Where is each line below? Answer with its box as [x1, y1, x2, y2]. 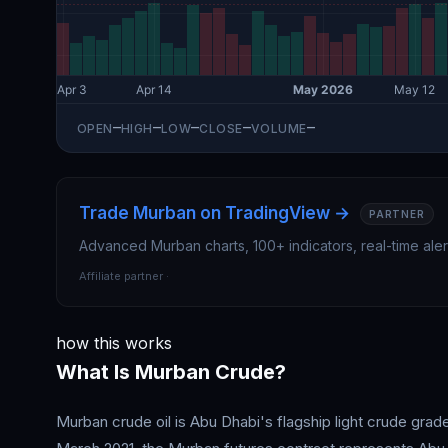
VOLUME [250, 120, 307, 136]
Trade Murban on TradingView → [79, 203, 350, 223]
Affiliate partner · [79, 269, 169, 283]
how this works [56, 333, 172, 353]
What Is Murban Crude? [56, 360, 286, 384]
